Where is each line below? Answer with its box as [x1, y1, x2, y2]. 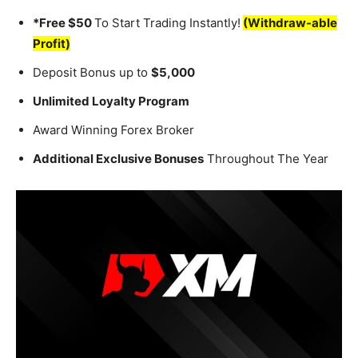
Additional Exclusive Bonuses [33, 150, 204, 166]
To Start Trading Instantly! [94, 14, 241, 30]
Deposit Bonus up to [33, 64, 151, 80]
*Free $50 [33, 14, 94, 30]
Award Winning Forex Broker [33, 121, 194, 137]
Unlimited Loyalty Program [33, 93, 189, 109]
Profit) [33, 35, 70, 51]
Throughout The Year [204, 150, 328, 166]
